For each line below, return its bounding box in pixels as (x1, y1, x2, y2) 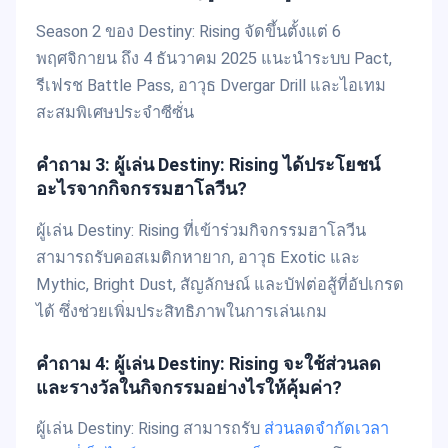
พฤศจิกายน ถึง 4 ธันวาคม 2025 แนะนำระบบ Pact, (36, 49, 392, 69)
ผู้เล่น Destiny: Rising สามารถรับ (36, 419, 264, 438)
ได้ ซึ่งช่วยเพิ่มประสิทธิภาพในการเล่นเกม (36, 301, 327, 321)
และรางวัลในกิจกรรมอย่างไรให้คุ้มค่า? (36, 376, 342, 398)
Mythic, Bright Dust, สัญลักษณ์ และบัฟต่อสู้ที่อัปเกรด (36, 274, 404, 294)
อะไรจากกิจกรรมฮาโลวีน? (36, 178, 247, 200)
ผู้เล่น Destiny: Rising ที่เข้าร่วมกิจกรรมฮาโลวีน (36, 220, 366, 240)
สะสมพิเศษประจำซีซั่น (36, 103, 194, 123)
